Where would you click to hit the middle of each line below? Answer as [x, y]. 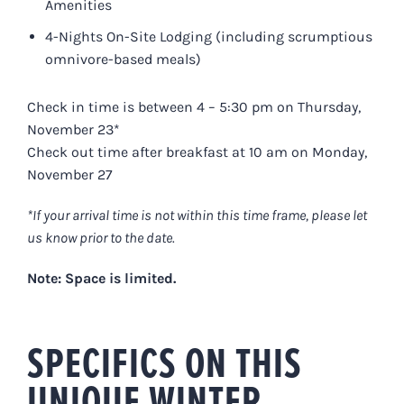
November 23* [73, 130]
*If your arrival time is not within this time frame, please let [197, 216]
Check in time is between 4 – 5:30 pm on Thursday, [193, 107]
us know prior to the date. [102, 238]
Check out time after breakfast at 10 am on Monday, [197, 152]
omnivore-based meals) [123, 60]
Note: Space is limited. [101, 279]
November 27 [69, 175]
